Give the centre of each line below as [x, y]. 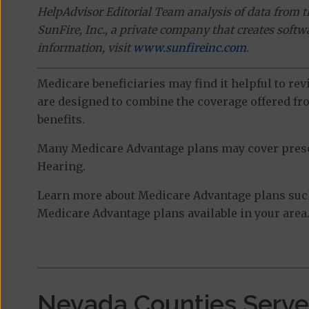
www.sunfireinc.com [189, 47]
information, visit [85, 47]
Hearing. [61, 166]
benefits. [61, 119]
